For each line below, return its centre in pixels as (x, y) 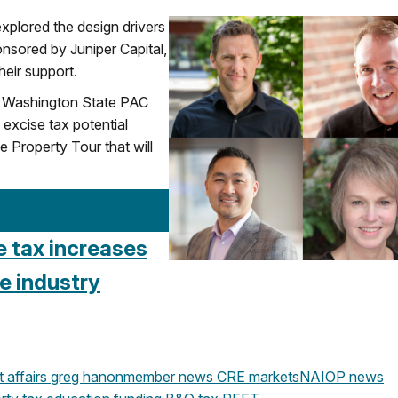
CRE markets (256, 376)
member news (168, 376)
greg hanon (85, 376)
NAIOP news (342, 376)
